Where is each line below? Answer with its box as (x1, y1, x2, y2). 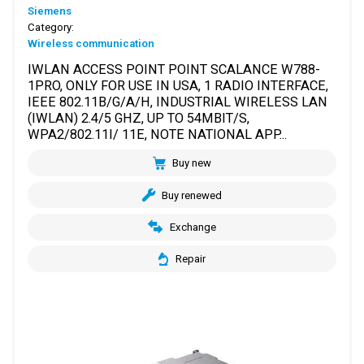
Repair (175, 253, 206, 266)
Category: (28, 20, 75, 33)
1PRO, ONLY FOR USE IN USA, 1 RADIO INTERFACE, (28, 78, 329, 93)
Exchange (169, 220, 216, 233)
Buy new (172, 157, 212, 170)
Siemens (28, 4, 72, 17)
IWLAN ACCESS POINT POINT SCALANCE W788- (28, 62, 321, 77)
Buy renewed (162, 188, 223, 201)
